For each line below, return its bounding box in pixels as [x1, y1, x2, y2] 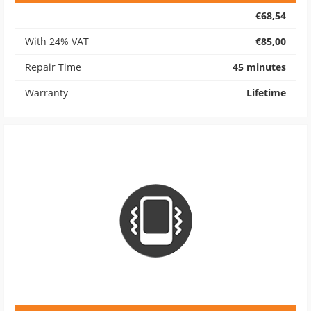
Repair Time [25, 60, 81, 74]
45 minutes [233, 60, 286, 74]
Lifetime [246, 86, 286, 99]
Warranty [25, 86, 68, 99]
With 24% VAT [25, 35, 89, 48]
